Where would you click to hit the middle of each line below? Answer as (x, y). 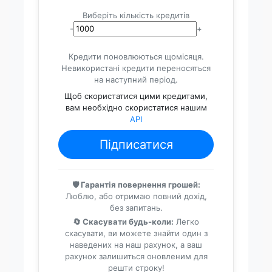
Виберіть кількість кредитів (136, 15)
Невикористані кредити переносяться (136, 68)
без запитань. (136, 208)
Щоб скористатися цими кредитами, (136, 96)
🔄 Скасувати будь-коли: (123, 222)
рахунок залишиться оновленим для (136, 256)
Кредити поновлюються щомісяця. (136, 56)
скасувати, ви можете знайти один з (136, 233)
